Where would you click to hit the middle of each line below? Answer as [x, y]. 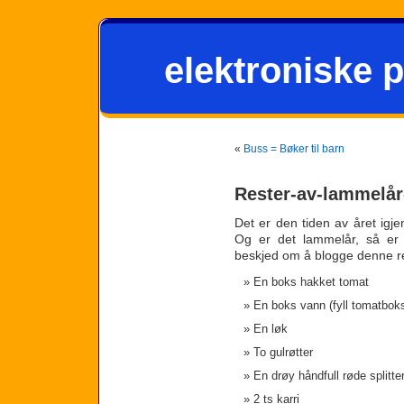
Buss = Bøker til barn [294, 149]
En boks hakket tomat [311, 282]
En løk [271, 329]
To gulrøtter [283, 353]
